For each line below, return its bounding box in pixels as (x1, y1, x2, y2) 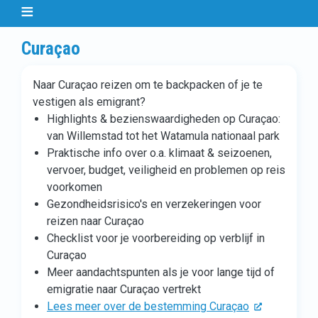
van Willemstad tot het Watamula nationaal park (47, 129, 280, 143)
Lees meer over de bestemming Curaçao (47, 300, 249, 313)
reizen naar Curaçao (47, 214, 144, 228)
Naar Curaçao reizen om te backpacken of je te (33, 78, 263, 92)
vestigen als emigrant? (33, 95, 146, 109)
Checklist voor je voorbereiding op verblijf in (47, 231, 265, 245)
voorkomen (47, 180, 102, 194)
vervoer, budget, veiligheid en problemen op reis (47, 163, 285, 177)
